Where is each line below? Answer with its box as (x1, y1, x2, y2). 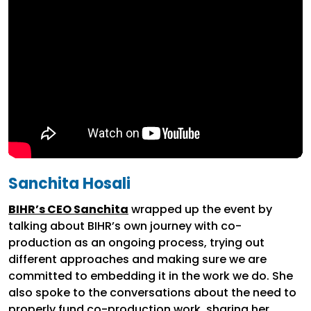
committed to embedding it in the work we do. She (8, 267, 293, 284)
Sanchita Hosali (8, 172, 131, 194)
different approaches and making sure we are (8, 251, 267, 267)
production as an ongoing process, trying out (8, 234, 264, 251)
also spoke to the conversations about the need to (8, 284, 296, 301)
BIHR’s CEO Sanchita (8, 201, 128, 217)
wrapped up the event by (128, 201, 272, 217)
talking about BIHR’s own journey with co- (8, 217, 242, 234)
